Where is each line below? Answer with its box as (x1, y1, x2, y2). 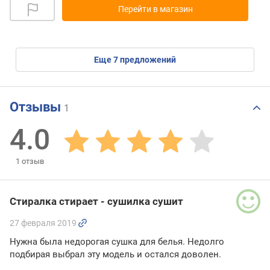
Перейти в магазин (118, 4, 193, 14)
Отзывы (10, 99, 64, 115)
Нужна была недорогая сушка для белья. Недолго (10, 236, 224, 247)
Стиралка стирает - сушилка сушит (10, 195, 183, 207)
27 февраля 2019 (10, 218, 77, 228)
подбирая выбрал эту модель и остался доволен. (10, 248, 221, 260)
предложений (118, 54, 176, 64)
